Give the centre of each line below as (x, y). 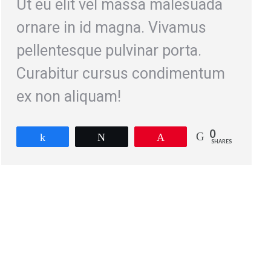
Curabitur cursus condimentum (121, 73)
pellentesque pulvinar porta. (109, 51)
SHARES (221, 141)
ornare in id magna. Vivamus (111, 28)
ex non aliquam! (69, 96)
